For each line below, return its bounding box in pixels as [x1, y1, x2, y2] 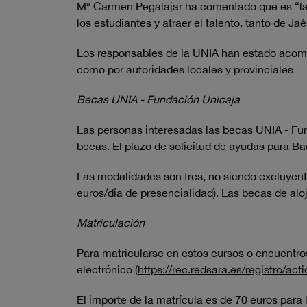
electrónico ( [77, 263, 138, 275]
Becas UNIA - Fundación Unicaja [77, 93, 240, 106]
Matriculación [77, 217, 145, 229]
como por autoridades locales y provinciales [77, 63, 293, 75]
